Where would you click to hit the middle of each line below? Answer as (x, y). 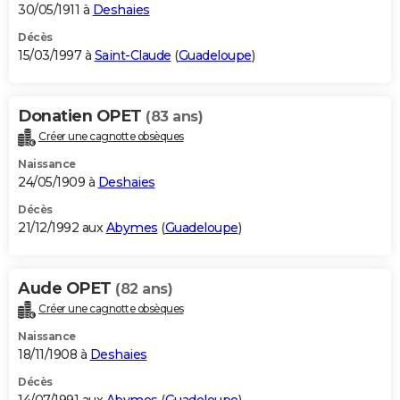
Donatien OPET (82, 117)
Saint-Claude (133, 56)
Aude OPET (67, 289)
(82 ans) (144, 289)
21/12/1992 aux (62, 228)
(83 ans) (174, 117)
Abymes (132, 228)
